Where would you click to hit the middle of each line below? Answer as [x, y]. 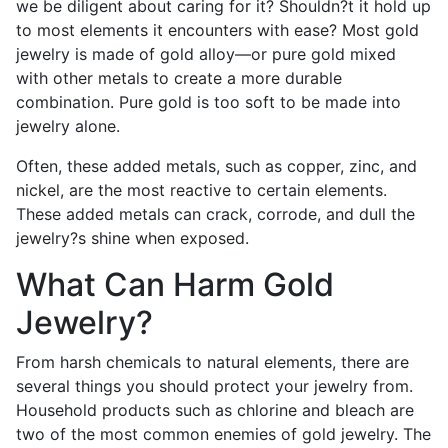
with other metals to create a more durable [179, 78]
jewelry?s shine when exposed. [132, 238]
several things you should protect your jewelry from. [214, 386]
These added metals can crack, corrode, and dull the [215, 214]
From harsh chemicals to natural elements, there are [212, 362]
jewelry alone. [68, 126]
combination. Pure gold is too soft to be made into [208, 102]
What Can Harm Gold [175, 284]
